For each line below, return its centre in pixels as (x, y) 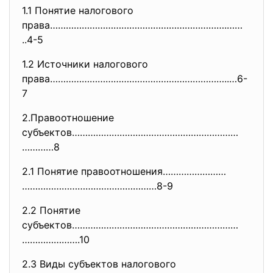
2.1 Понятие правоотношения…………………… (124, 171)
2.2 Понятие (51, 210)
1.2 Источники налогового (85, 64)
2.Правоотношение (68, 118)
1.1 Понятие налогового (79, 10)
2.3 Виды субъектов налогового (99, 264)
